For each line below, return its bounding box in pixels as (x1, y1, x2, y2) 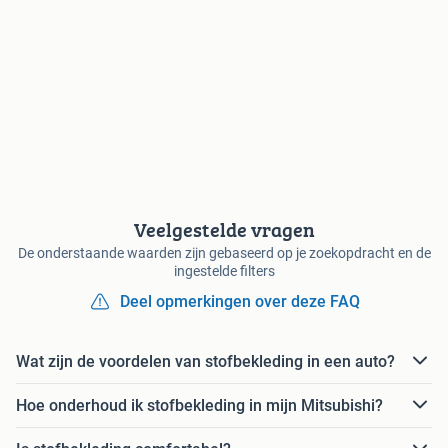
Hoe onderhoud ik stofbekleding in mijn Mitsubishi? (16, 395, 383, 415)
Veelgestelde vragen (133, 215, 315, 245)
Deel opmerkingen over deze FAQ (120, 292, 360, 312)
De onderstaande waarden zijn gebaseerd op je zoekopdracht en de (17, 245, 431, 262)
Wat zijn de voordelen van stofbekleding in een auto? (16, 351, 395, 371)
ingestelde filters (173, 263, 275, 280)
